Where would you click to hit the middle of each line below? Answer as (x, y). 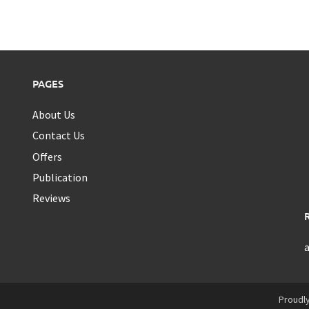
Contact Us (59, 136)
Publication (60, 178)
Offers (48, 156)
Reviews (52, 198)
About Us (54, 114)
